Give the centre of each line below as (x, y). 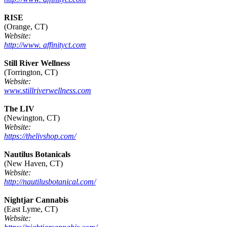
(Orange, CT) (26, 27)
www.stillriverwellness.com (48, 91)
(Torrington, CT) (31, 72)
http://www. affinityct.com (45, 45)
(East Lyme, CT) (31, 209)
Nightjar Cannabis (36, 200)
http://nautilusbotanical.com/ (50, 182)
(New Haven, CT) (33, 164)
